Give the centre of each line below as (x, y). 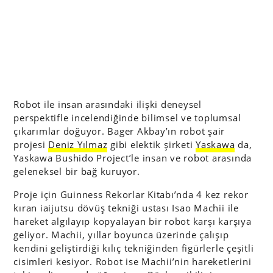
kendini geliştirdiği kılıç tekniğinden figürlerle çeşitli (134, 248)
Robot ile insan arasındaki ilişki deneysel (108, 104)
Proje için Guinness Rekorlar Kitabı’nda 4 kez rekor (131, 194)
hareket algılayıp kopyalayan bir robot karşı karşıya (133, 221)
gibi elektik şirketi (152, 144)
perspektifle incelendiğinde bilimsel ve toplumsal (127, 118)
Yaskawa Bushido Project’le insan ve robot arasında (133, 158)
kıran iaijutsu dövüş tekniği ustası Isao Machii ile (126, 208)
